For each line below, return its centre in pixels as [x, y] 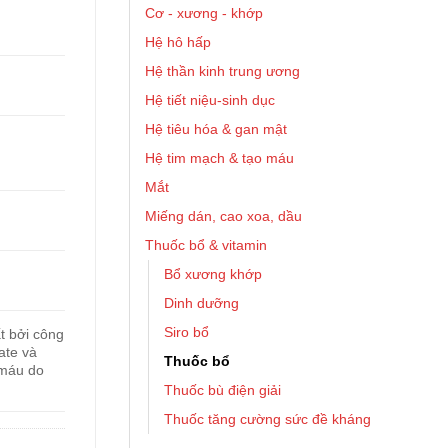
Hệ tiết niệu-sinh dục [210, 100]
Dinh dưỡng [201, 303]
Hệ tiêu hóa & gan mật [216, 129]
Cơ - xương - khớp [204, 13]
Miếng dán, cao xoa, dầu [223, 216]
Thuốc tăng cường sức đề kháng [267, 419]
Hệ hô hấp [178, 42]
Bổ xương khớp [213, 274]
